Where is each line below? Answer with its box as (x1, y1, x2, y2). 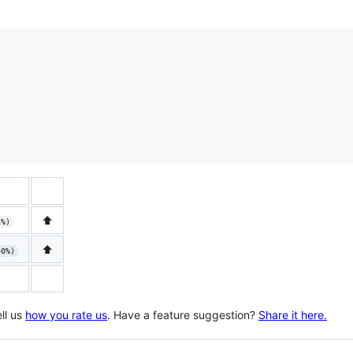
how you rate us (25, 307, 107, 321)
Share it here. (258, 307, 327, 321)
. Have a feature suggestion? (107, 307, 258, 321)
